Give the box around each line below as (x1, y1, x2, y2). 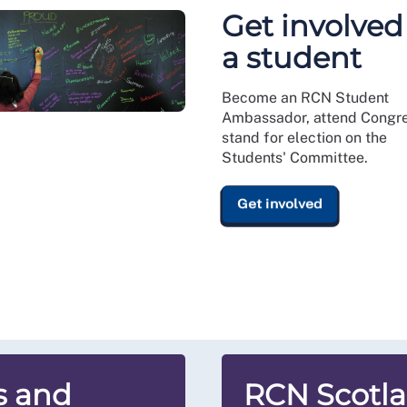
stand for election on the (222, 129, 387, 146)
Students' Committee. (222, 149, 368, 166)
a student (222, 40, 362, 75)
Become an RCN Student (222, 89, 389, 106)
